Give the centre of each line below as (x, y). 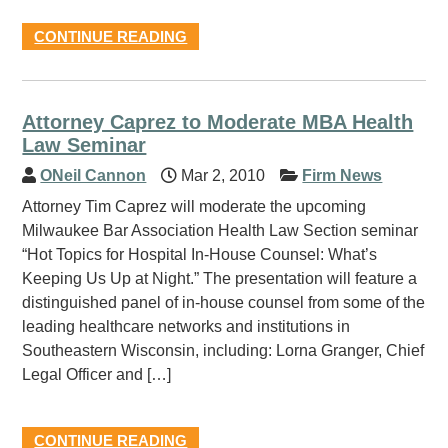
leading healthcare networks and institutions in (186, 326)
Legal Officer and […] (97, 374)
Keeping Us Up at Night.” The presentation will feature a (220, 278)
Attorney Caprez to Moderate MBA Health (218, 122)
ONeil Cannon (93, 175)
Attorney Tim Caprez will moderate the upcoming (194, 206)
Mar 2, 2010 (221, 175)
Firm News (342, 175)
